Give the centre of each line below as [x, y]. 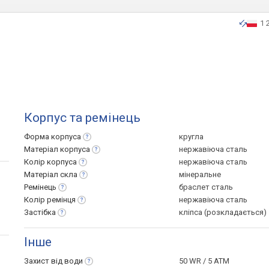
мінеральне [200, 174]
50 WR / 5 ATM [204, 261]
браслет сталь [206, 187]
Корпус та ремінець [82, 118]
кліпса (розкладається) [223, 212]
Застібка [40, 212]
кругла [191, 137]
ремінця [61, 200]
